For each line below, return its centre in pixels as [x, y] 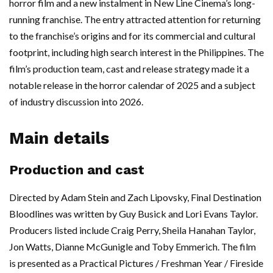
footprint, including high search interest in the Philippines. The [136, 52]
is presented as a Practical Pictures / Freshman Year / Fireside [136, 263]
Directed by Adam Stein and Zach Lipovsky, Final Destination [135, 197]
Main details [59, 139]
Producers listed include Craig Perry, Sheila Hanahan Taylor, [132, 230]
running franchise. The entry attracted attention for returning [135, 19]
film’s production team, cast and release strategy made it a [129, 69]
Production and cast [77, 170]
